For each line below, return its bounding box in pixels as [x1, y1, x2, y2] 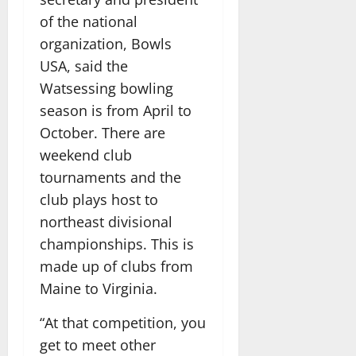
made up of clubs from [40, 256, 193, 276]
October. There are [40, 122, 165, 142]
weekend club [40, 145, 132, 164]
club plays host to [40, 189, 158, 209]
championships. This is [40, 234, 194, 253]
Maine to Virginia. [40, 278, 157, 298]
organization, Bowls [40, 33, 172, 53]
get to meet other [40, 335, 156, 354]
